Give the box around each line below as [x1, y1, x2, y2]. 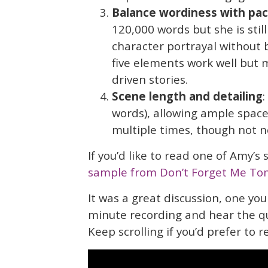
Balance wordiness [112, 5, 217, 20]
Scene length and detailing [112, 89, 263, 104]
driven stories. [112, 72, 188, 87]
